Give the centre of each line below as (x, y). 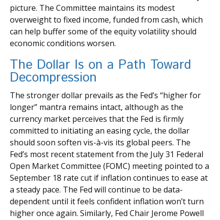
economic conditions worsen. (63, 43)
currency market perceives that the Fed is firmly (97, 119)
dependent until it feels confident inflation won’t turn (107, 201)
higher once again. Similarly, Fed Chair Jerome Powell (107, 213)
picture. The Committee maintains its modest (92, 8)
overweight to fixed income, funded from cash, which (106, 19)
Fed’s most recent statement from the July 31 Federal (107, 154)
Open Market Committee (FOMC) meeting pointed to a (110, 166)
